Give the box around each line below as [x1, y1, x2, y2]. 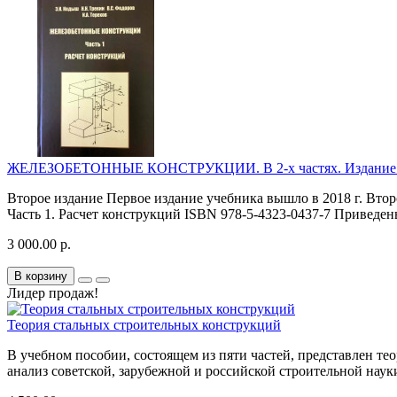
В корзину [14, 269, 67, 284]
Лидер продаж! [7, 285, 98, 301]
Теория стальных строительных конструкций [7, 317, 281, 333]
